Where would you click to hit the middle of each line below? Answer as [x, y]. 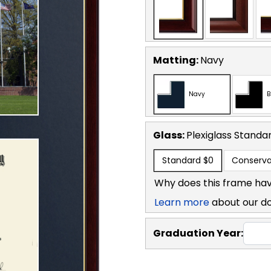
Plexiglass [210, 135]
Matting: [177, 60]
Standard [181, 160]
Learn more [182, 202]
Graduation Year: [198, 233]
